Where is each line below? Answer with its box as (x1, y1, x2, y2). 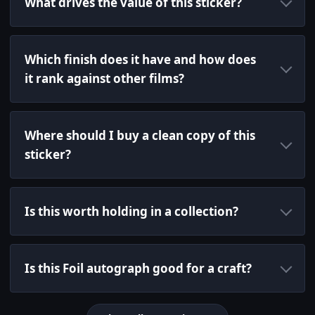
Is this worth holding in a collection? (25, 203, 238, 220)
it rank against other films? (25, 70, 184, 87)
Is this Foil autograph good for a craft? (25, 260, 252, 277)
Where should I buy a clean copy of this (25, 127, 255, 144)
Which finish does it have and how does (25, 51, 256, 68)
